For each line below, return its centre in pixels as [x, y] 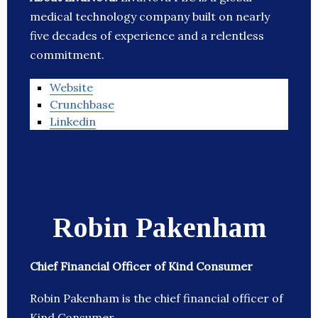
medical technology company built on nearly [150, 17]
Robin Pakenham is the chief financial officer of [157, 298]
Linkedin [73, 122]
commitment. [67, 55]
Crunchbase [82, 105]
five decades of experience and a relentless [147, 36]
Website [71, 88]
